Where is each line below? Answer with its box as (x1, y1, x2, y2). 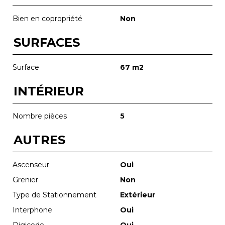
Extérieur (120, 190, 155, 199)
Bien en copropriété (13, 14, 82, 23)
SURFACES (14, 35, 80, 50)
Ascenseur (13, 160, 49, 169)
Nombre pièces (13, 111, 67, 121)
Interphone (13, 205, 52, 214)
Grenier (13, 175, 38, 184)
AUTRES (14, 132, 65, 147)
